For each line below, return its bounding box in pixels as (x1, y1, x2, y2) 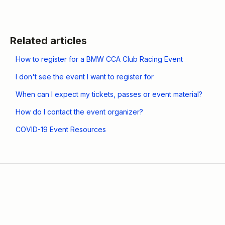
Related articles (10, 34, 87, 47)
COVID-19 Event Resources (15, 125, 106, 134)
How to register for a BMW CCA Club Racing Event (15, 54, 183, 63)
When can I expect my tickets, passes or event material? (15, 89, 202, 98)
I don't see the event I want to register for (15, 72, 154, 81)
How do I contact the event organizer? (15, 107, 143, 116)
